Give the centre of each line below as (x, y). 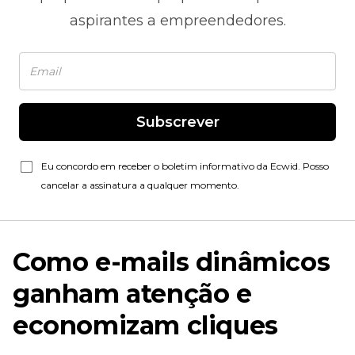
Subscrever (177, 122)
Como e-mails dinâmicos (172, 262)
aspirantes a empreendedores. (177, 21)
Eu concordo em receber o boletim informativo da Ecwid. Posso (185, 166)
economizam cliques (145, 325)
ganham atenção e (132, 294)
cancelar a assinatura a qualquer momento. (140, 185)
